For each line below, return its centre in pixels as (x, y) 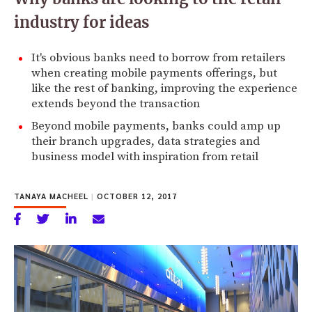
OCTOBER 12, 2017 (135, 196)
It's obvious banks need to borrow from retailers (158, 57)
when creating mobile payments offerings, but (154, 73)
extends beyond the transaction (116, 103)
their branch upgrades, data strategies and (146, 141)
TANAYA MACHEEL (53, 196)
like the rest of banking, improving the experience (164, 88)
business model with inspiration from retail (145, 156)
